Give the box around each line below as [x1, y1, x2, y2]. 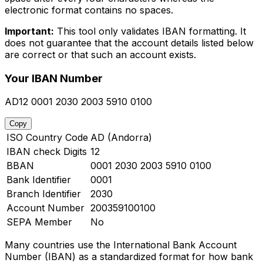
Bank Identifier [6, 174, 71, 186]
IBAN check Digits [6, 146, 87, 158]
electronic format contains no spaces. [5, 4, 173, 16]
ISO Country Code [6, 131, 88, 144]
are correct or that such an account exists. [5, 48, 196, 60]
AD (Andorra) [90, 131, 152, 144]
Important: [5, 25, 54, 37]
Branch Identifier [6, 188, 81, 200]
